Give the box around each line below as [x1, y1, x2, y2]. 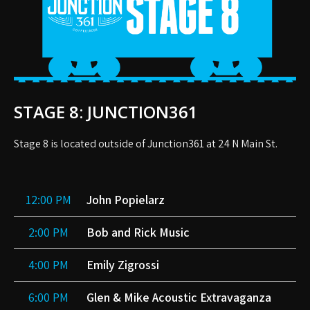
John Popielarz [86, 192, 165, 208]
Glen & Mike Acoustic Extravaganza [86, 289, 271, 306]
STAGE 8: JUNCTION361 [14, 100, 198, 124]
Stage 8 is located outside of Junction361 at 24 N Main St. [14, 136, 277, 152]
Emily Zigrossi [86, 257, 159, 273]
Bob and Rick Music [86, 224, 190, 241]
